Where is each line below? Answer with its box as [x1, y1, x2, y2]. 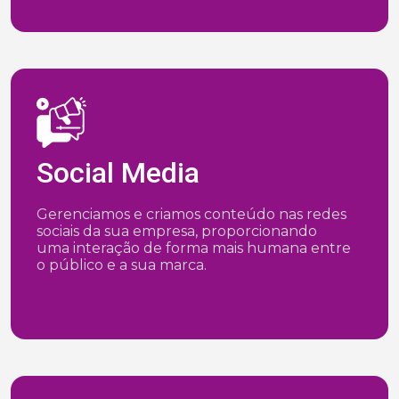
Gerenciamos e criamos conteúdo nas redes [37, 206, 346, 223]
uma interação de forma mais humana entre [37, 240, 351, 256]
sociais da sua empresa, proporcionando [37, 223, 317, 240]
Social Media [37, 156, 199, 190]
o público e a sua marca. [37, 256, 207, 273]
